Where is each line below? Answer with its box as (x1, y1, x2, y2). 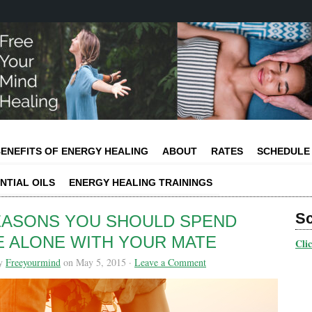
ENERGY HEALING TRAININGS (69, 177, 212, 188)
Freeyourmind (6, 256, 61, 269)
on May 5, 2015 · (61, 256, 134, 269)
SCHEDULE (257, 146, 310, 157)
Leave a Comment (134, 256, 206, 269)
